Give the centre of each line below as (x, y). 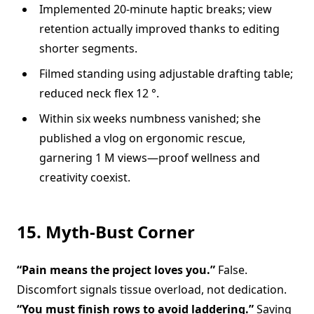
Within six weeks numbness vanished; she (150, 118)
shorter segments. (88, 48)
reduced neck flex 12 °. (99, 93)
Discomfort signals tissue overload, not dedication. (152, 289)
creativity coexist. (85, 177)
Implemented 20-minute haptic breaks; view (156, 9)
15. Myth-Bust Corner (106, 232)
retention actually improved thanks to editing (159, 29)
